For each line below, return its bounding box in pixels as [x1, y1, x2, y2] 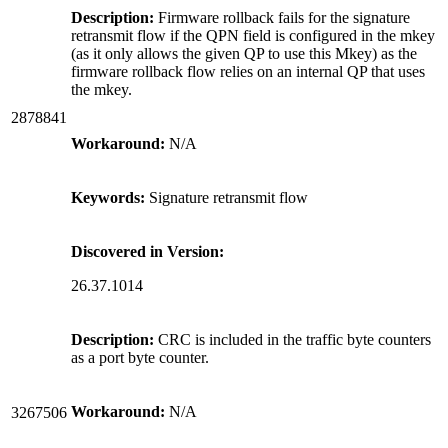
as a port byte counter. [71, 348, 209, 366]
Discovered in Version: [71, 242, 224, 260]
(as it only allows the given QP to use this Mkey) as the [71, 44, 417, 62]
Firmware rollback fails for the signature [154, 8, 410, 26]
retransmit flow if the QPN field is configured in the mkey [71, 26, 435, 44]
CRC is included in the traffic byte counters [154, 330, 431, 348]
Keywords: [71, 188, 145, 206]
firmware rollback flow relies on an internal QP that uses [71, 62, 425, 80]
